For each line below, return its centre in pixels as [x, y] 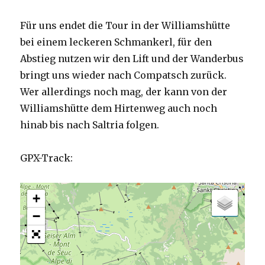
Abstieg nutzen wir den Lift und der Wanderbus [132, 58]
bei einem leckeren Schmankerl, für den [116, 42]
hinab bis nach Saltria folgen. [90, 125]
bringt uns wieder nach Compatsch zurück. [124, 75]
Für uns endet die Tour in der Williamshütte [125, 25]
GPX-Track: [47, 158]
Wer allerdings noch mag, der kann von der [124, 91]
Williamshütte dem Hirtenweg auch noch [119, 108]
